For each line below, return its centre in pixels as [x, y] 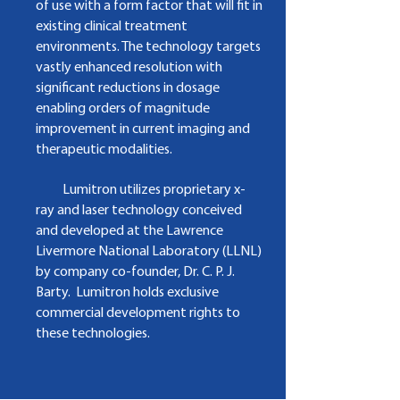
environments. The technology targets [148, 47]
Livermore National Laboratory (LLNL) [149, 252]
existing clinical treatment [112, 27]
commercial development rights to [138, 313]
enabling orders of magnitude [123, 109]
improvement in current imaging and [143, 129]
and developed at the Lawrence [129, 231]
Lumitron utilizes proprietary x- [141, 190]
